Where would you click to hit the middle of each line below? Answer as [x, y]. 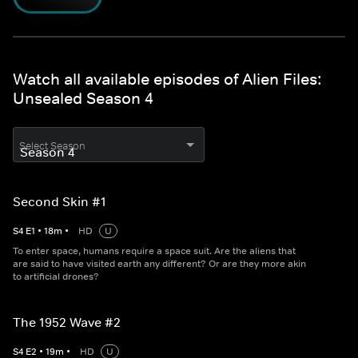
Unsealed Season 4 [83, 99]
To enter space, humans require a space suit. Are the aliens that [154, 251]
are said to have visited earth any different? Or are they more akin [159, 264]
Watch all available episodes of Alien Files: [167, 80]
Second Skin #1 [60, 202]
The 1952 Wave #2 [67, 322]
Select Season [52, 146]
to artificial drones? [56, 277]
